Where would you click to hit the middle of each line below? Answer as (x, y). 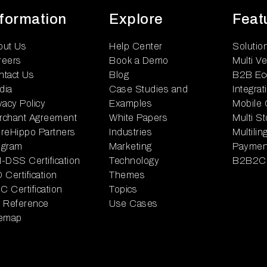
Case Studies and (148, 89)
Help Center (136, 46)
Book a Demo (139, 60)
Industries (131, 132)
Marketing (131, 146)
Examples (131, 103)
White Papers (138, 118)
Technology (134, 161)
